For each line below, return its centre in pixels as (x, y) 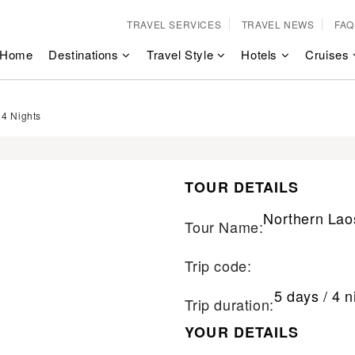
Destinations (86, 54)
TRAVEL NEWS (278, 24)
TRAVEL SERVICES (174, 24)
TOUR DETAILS (242, 187)
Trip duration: (229, 304)
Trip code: (218, 265)
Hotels (261, 54)
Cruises (329, 54)
